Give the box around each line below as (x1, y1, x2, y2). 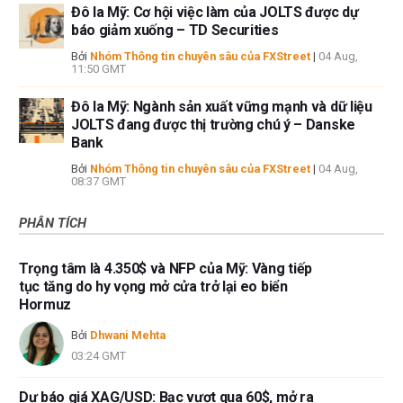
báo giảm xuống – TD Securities (71, 22, 279, 40)
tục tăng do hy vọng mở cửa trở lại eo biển (19, 278, 288, 296)
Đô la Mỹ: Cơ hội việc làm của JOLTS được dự (71, 4, 359, 22)
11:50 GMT (71, 62, 126, 76)
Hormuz (19, 296, 72, 314)
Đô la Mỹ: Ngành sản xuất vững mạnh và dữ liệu (71, 98, 372, 116)
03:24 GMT (71, 348, 126, 363)
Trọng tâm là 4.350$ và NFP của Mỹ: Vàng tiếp (19, 260, 312, 278)
